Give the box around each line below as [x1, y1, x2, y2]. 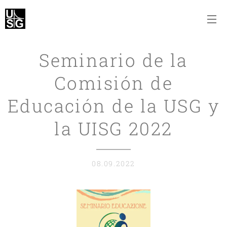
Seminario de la [39, 48, 188, 71]
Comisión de [54, 71, 173, 94]
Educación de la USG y [7, 94, 220, 117]
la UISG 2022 [54, 117, 173, 140]
